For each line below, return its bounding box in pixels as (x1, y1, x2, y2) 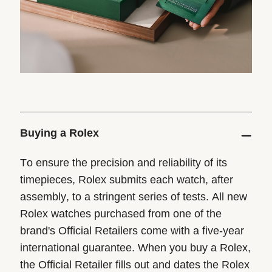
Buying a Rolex (19, 127, 99, 140)
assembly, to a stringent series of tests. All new (19, 191, 247, 203)
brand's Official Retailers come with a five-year (19, 225, 244, 237)
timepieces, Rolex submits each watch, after (19, 174, 233, 186)
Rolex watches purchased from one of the (19, 208, 222, 220)
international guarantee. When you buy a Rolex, (19, 242, 251, 254)
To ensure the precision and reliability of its (19, 157, 227, 169)
